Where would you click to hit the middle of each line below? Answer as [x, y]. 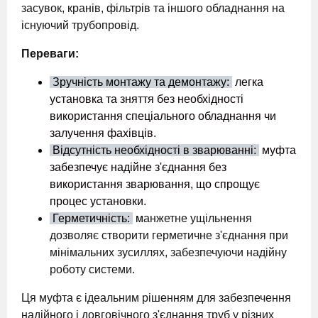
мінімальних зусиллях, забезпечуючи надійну [168, 252]
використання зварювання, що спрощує [155, 184]
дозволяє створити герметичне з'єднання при [169, 235]
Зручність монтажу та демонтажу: [141, 82]
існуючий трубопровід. [80, 25]
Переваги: [50, 54]
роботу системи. [92, 269]
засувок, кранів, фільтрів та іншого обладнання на [153, 8]
